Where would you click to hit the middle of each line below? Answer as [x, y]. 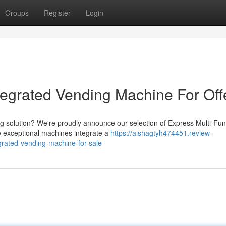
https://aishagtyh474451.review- [161, 133]
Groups [17, 13]
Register [57, 13]
